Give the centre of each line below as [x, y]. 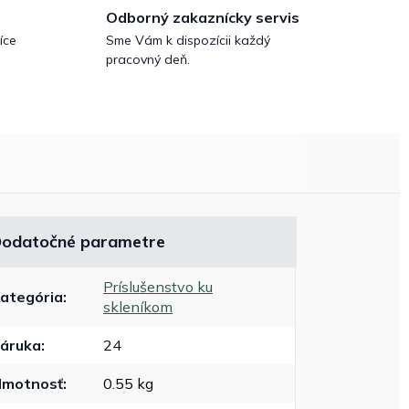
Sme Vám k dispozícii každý [188, 41]
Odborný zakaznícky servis [203, 18]
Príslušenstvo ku [158, 287]
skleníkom [138, 307]
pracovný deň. [148, 60]
